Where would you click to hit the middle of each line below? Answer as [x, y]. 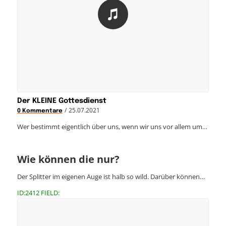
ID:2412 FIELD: [38, 193]
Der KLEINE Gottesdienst [62, 101]
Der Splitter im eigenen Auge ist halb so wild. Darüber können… [111, 177]
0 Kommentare [40, 111]
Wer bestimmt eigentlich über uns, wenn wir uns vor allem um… [112, 127]
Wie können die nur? [68, 159]
